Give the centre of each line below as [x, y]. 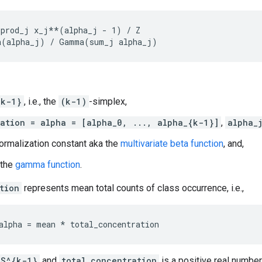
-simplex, [108, 101]
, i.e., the [41, 101]
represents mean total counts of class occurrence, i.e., [133, 188]
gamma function [48, 165]
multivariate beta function [172, 144]
